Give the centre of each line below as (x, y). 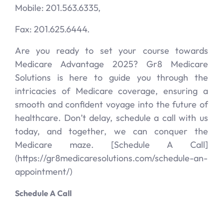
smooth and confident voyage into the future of (111, 104)
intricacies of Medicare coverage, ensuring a (111, 91)
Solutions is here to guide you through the (111, 77)
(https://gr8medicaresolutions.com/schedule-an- (111, 158)
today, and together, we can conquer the (111, 131)
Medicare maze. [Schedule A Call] (111, 145)
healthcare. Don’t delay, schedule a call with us (111, 118)
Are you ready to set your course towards (111, 51)
